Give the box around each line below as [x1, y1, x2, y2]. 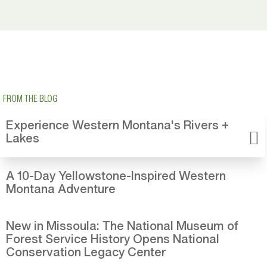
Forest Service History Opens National [6, 229, 219, 247]
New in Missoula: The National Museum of [6, 216, 238, 234]
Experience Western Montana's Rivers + [6, 116, 229, 133]
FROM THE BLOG [3, 91, 58, 106]
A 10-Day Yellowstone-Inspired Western [6, 166, 226, 184]
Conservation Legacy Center [6, 243, 166, 260]
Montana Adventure [6, 179, 116, 197]
